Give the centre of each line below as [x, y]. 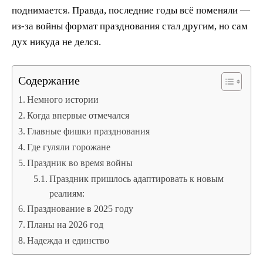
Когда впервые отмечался [78, 116]
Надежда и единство [68, 241]
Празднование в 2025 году [80, 209]
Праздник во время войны [80, 163]
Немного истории [63, 100]
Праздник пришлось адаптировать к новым [136, 179]
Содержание [49, 80]
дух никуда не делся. [56, 42]
